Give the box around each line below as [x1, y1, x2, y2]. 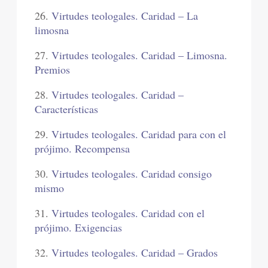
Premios [35, 62, 71, 77]
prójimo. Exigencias [35, 220, 123, 235]
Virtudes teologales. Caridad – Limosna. [51, 48, 228, 63]
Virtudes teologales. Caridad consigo [51, 166, 212, 181]
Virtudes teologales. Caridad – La [51, 8, 199, 23]
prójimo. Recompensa [35, 141, 130, 156]
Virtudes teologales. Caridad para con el [51, 127, 227, 142]
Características [35, 102, 99, 117]
